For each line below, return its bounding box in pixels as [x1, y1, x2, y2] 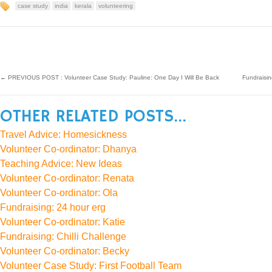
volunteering [98, 2, 133, 9]
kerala [75, 2, 92, 9]
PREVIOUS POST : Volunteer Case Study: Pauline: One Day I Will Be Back [6, 73, 219, 81]
